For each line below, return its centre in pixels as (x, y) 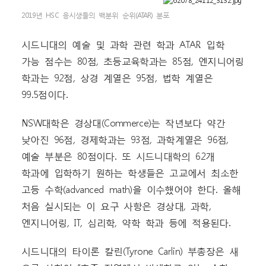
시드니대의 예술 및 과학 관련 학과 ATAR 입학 (123, 44)
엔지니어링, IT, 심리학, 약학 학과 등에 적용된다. (126, 222)
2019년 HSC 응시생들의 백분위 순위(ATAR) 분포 (96, 15)
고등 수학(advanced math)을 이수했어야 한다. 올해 (131, 189)
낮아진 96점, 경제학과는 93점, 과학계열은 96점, (125, 139)
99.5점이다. (45, 94)
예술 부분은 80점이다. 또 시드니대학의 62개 (118, 156)
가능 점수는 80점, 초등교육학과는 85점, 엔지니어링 (133, 61)
